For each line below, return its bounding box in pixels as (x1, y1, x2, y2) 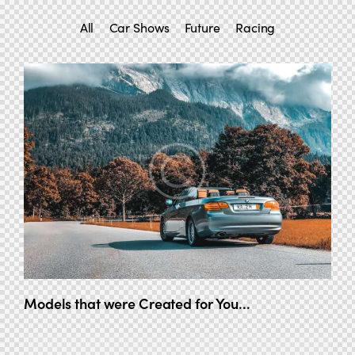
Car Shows (109, 18, 170, 36)
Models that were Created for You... (24, 292, 250, 313)
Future (184, 18, 220, 36)
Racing (235, 18, 276, 36)
